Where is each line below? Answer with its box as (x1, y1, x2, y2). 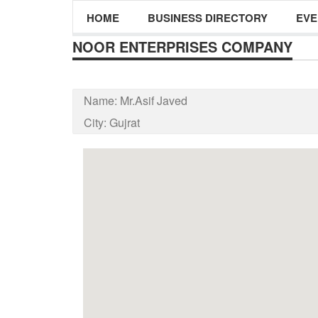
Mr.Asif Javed (120, 92, 187, 109)
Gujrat (109, 114, 140, 131)
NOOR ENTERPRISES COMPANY (72, 36, 292, 57)
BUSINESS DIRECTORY (148, 10, 268, 26)
